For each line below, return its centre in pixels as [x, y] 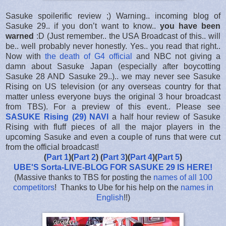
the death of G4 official [88, 56]
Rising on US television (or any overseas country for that [113, 86]
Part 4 [141, 157]
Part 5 [168, 157]
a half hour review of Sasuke [165, 117]
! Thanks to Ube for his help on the [117, 187]
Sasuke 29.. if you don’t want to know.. [83, 26]
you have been [190, 26]
